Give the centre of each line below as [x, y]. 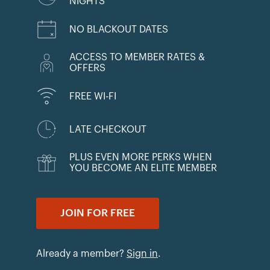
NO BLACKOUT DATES [119, 29]
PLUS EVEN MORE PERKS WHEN [141, 157]
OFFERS [87, 68]
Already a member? [81, 254]
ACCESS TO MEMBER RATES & [137, 57]
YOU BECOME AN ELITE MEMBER [143, 168]
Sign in [142, 254]
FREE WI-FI [93, 96]
